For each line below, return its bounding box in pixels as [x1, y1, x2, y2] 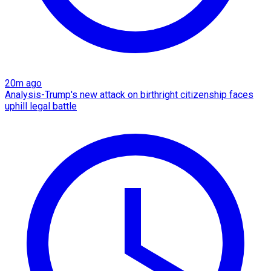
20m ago [5, 77, 42, 89]
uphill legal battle [5, 100, 77, 112]
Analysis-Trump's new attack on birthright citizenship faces [5, 88, 253, 100]
